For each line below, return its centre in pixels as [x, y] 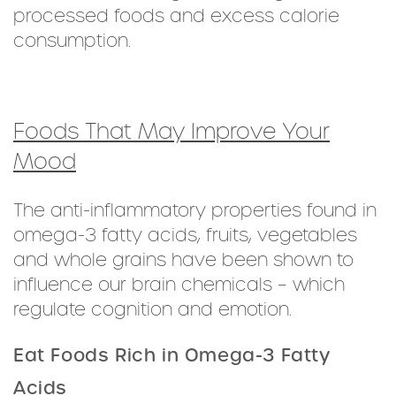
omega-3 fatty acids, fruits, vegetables [185, 235]
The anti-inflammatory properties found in [195, 210]
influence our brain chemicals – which [179, 285]
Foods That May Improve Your [171, 131]
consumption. [72, 41]
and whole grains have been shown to [183, 260]
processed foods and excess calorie [176, 16]
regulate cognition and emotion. [152, 309]
